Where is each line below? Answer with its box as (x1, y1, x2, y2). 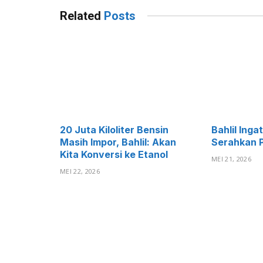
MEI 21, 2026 (211, 154, 251, 164)
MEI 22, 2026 (60, 167, 100, 176)
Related (60, 8, 104, 23)
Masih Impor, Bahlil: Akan (60, 136, 176, 149)
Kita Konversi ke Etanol (60, 149, 168, 161)
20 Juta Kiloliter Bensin (60, 124, 168, 136)
